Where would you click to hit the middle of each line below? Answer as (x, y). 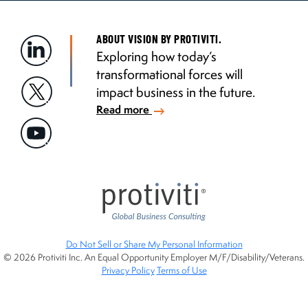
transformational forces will (169, 75)
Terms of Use (181, 271)
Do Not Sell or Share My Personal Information (154, 244)
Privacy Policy (128, 271)
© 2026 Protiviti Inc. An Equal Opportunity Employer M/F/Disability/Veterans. (154, 257)
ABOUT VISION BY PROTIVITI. (159, 39)
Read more (124, 110)
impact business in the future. (176, 92)
